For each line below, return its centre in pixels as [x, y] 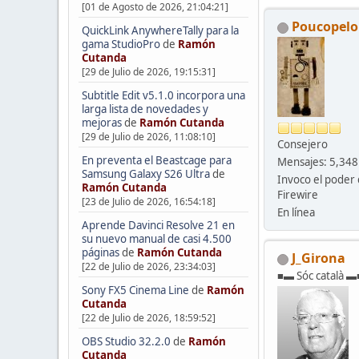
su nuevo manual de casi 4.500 [156, 238]
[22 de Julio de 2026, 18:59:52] [148, 317]
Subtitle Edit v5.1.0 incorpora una [163, 95]
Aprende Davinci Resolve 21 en [158, 225]
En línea [296, 213]
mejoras [101, 122]
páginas [100, 252]
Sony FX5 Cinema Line [135, 290]
